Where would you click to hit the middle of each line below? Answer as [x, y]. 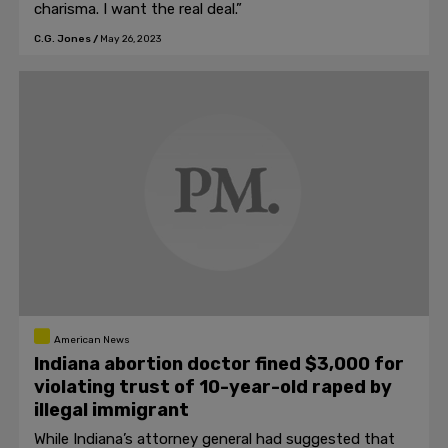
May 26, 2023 [130, 39]
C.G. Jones [62, 39]
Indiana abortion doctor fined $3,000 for [219, 364]
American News [91, 340]
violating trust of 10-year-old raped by [213, 387]
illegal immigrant [111, 410]
